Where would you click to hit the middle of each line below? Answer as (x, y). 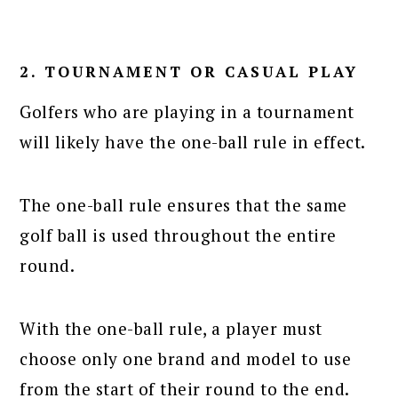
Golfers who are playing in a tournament (187, 111)
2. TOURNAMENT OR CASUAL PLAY (189, 71)
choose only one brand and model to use (186, 358)
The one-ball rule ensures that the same (183, 204)
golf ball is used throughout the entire (178, 235)
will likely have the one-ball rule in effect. (193, 141)
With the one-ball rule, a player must (171, 328)
